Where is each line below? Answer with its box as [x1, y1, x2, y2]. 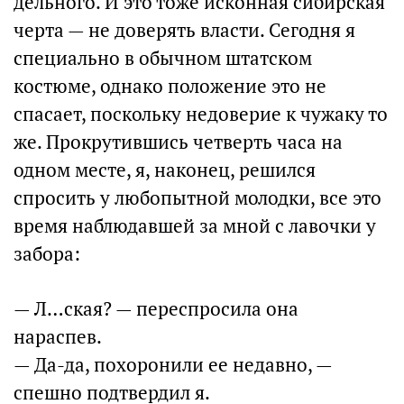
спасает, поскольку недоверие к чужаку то [14, 102, 388, 126]
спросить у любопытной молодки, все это [14, 186, 381, 210]
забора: [14, 242, 80, 266]
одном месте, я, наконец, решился [14, 158, 316, 182]
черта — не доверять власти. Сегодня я [14, 18, 355, 42]
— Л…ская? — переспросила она [14, 297, 298, 321]
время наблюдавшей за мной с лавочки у [14, 214, 376, 238]
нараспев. [14, 325, 102, 349]
